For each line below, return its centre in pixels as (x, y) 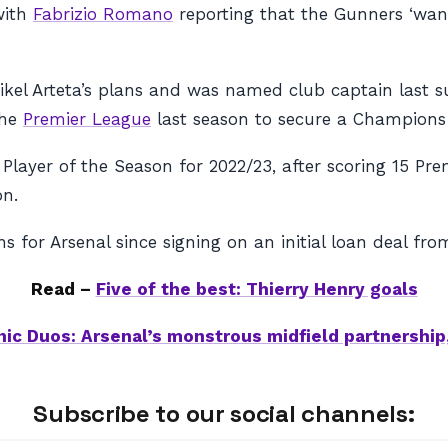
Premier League (87, 119)
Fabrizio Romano (103, 14)
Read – (63, 289)
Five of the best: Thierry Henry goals (256, 289)
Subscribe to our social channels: (224, 413)
